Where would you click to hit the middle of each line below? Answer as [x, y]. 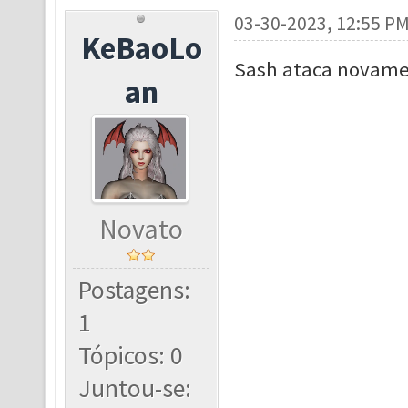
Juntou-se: [135, 388]
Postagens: [135, 290]
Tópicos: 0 [131, 356]
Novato [142, 229]
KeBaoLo [141, 48]
